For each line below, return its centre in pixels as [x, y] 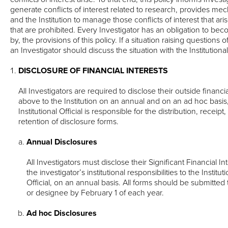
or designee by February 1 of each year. [95, 193]
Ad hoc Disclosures [62, 213]
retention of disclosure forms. [68, 121]
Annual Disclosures [62, 142]
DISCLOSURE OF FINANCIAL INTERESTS [93, 70]
